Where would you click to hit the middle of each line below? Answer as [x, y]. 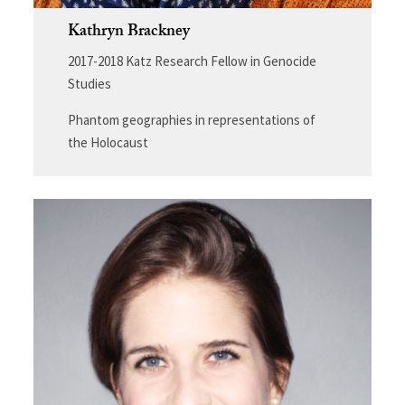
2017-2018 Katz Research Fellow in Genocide [192, 61]
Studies [89, 84]
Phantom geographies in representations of [191, 120]
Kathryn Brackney [128, 33]
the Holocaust [108, 143]
